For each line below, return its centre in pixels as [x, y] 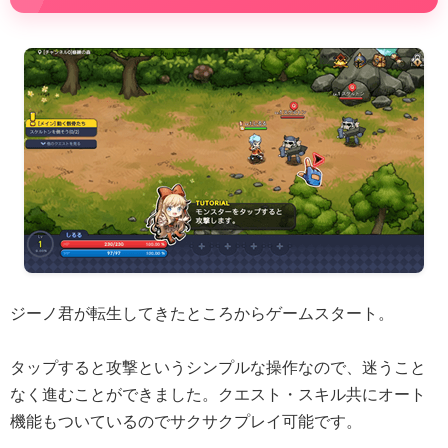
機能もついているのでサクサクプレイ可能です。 [186, 422]
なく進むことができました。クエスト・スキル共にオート [218, 395]
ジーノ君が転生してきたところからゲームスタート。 [202, 314]
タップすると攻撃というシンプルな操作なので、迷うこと [218, 368]
